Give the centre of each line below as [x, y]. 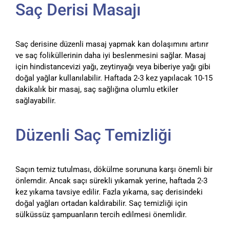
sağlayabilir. [36, 100]
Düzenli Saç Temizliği [93, 135]
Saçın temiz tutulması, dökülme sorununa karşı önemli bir [114, 169]
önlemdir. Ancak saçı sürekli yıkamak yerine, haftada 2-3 [111, 180]
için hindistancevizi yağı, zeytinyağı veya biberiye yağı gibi [113, 66]
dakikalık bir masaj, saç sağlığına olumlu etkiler [97, 89]
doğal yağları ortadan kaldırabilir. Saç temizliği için [101, 203]
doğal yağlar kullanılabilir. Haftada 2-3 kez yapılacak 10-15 [114, 78]
